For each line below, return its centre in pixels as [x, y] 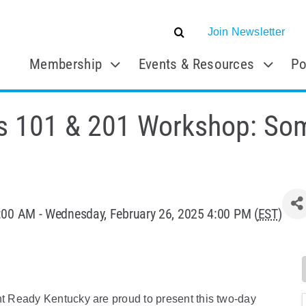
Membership [66, 64]
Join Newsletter [246, 32]
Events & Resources [196, 64]
